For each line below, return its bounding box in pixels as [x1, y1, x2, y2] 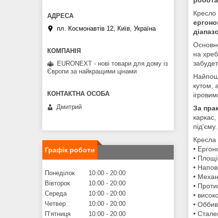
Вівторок [45, 179, 70, 187]
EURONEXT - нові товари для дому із [57, 60, 168, 68]
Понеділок [45, 169, 75, 177]
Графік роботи [45, 145, 95, 154]
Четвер [45, 200, 66, 207]
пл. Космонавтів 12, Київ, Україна [57, 25, 156, 33]
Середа [45, 189, 67, 197]
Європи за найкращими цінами [47, 68, 137, 75]
